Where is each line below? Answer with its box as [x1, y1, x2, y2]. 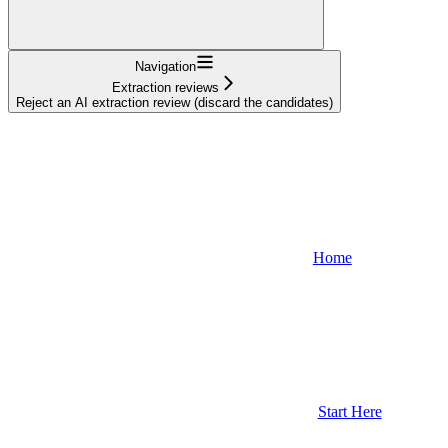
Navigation [135, 58, 196, 74]
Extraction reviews [112, 79, 219, 95]
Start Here [317, 402, 382, 420]
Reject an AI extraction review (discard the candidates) [16, 94, 333, 110]
